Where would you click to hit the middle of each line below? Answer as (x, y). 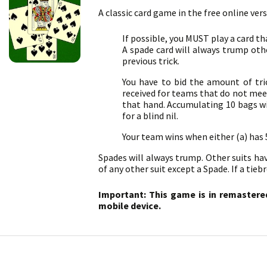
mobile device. (130, 206)
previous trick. (151, 61)
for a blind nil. (150, 116)
